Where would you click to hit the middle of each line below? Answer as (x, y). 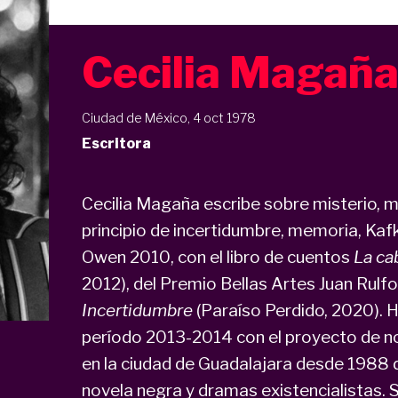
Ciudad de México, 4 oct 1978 (168, 118)
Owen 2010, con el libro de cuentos (217, 257)
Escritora (116, 144)
